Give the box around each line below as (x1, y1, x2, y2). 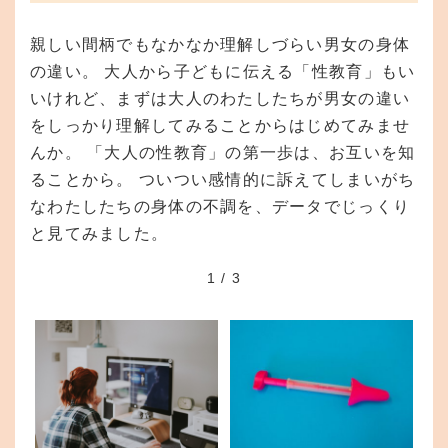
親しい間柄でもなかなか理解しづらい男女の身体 (30, 36, 411, 54)
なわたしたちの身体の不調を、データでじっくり (30, 198, 411, 216)
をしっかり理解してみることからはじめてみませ (30, 117, 411, 135)
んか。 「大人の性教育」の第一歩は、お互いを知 (30, 144, 416, 162)
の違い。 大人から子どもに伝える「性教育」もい (30, 63, 416, 81)
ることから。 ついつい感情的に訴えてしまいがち (30, 171, 416, 189)
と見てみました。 (30, 225, 169, 243)
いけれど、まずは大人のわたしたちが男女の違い (30, 90, 411, 108)
